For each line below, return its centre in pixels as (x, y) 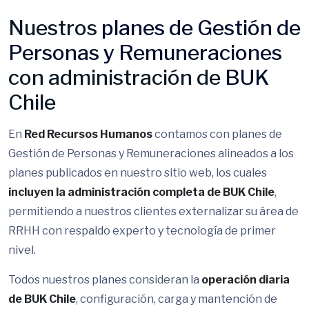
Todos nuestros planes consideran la (105, 280)
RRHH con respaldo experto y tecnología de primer (142, 231)
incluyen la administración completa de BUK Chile (141, 192)
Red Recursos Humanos (88, 134)
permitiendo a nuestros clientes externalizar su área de (153, 211)
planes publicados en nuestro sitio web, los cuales (138, 173)
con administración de (117, 77)
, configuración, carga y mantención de (177, 299)
